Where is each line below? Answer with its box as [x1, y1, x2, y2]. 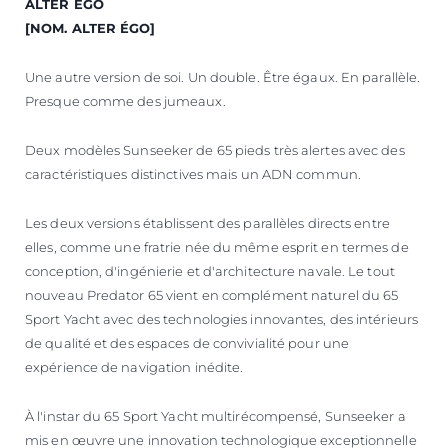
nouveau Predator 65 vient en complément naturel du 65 [25, 286, 399, 303]
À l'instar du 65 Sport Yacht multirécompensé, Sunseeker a [25, 407, 406, 424]
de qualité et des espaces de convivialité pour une [25, 334, 350, 351]
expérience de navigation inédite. [25, 358, 244, 375]
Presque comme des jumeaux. [25, 92, 226, 109]
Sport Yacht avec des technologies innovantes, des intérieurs [25, 310, 419, 327]
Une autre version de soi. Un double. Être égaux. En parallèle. [25, 68, 421, 85]
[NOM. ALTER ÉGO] [25, 19, 156, 36]
